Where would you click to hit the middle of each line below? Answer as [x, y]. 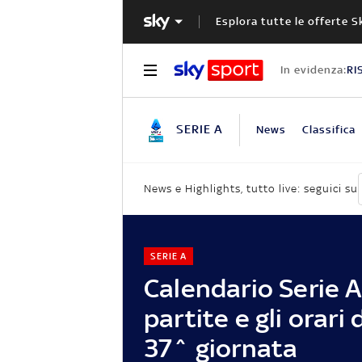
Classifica [328, 129]
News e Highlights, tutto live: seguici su [251, 189]
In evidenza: [313, 69]
